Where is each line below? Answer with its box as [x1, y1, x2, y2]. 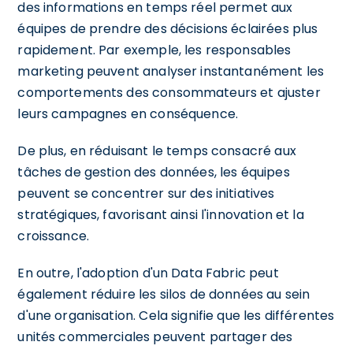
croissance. [17, 226, 90, 245]
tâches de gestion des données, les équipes [17, 162, 290, 181]
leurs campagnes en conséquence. [17, 104, 239, 123]
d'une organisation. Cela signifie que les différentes [17, 306, 335, 325]
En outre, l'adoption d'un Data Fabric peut [17, 263, 279, 282]
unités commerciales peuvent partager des [17, 327, 293, 346]
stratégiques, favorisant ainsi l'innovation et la [17, 205, 304, 224]
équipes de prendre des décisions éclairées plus [17, 19, 318, 38]
